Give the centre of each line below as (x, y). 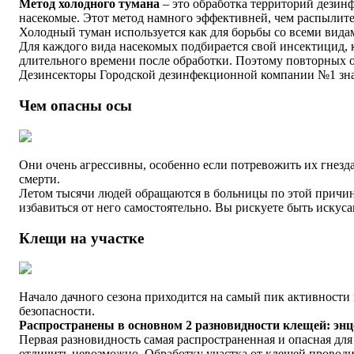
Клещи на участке (81, 238)
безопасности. (57, 311)
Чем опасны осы (75, 106)
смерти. (40, 179)
